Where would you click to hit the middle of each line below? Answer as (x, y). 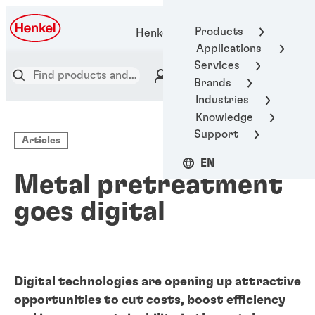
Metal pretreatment (148, 185)
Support (216, 134)
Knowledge (224, 117)
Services (217, 66)
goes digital (90, 212)
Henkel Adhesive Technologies (214, 33)
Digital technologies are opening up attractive (157, 282)
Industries (222, 100)
